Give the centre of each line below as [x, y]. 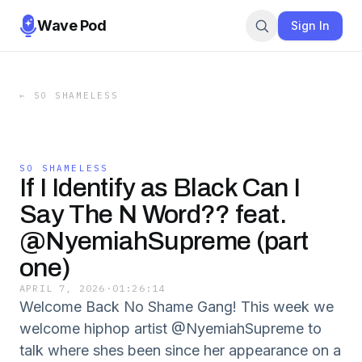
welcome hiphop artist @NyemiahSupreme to [170, 328]
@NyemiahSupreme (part [164, 241]
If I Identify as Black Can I [160, 188]
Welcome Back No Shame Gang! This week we [177, 307]
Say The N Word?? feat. [153, 215]
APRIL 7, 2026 [63, 288]
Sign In [310, 25]
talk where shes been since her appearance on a [180, 350]
